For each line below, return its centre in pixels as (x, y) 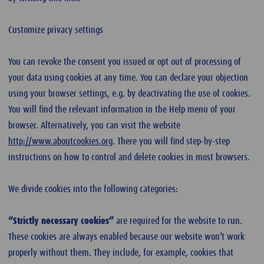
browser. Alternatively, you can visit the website (94, 125)
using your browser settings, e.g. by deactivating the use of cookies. (129, 93)
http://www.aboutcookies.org (60, 141)
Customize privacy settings (56, 30)
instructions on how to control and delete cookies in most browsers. (129, 157)
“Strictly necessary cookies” (61, 221)
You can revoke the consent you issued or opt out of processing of (125, 62)
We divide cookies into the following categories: (93, 189)
